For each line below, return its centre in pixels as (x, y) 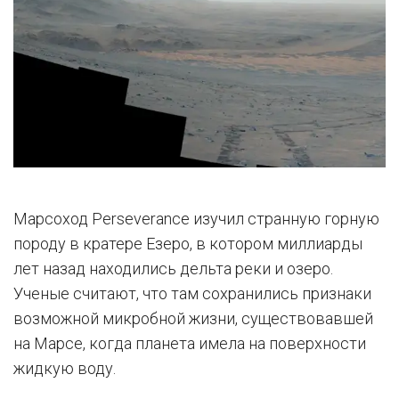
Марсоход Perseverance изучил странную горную (196, 219)
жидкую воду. (65, 369)
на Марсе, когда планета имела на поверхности (190, 344)
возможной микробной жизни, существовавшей (193, 319)
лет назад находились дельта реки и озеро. (173, 269)
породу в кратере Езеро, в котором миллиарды (188, 244)
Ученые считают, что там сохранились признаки (192, 294)
